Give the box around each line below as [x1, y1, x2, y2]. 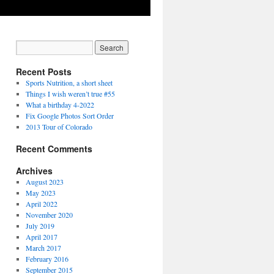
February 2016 [25, 254, 68, 264]
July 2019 [25, 221, 54, 231]
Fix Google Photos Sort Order [25, 111, 114, 120]
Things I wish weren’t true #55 [25, 89, 115, 98]
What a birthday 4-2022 [25, 100, 94, 109]
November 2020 [25, 210, 73, 220]
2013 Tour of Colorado [25, 122, 92, 131]
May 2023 [25, 188, 56, 198]
